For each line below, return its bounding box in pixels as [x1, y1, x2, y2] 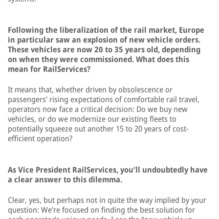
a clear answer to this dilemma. [8, 174, 122, 185]
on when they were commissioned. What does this [8, 54, 189, 65]
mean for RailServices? [8, 64, 90, 74]
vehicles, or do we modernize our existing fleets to [8, 113, 176, 124]
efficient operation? [8, 133, 72, 144]
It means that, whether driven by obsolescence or [8, 84, 173, 95]
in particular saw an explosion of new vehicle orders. [8, 34, 200, 45]
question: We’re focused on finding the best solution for [8, 204, 195, 215]
